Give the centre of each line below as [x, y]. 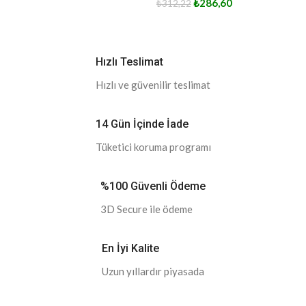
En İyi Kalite [130, 248]
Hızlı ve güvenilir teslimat [153, 84]
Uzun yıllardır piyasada [153, 271]
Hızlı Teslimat [129, 61]
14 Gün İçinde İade [142, 124]
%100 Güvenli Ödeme [153, 186]
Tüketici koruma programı [153, 147]
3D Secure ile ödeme [147, 209]
